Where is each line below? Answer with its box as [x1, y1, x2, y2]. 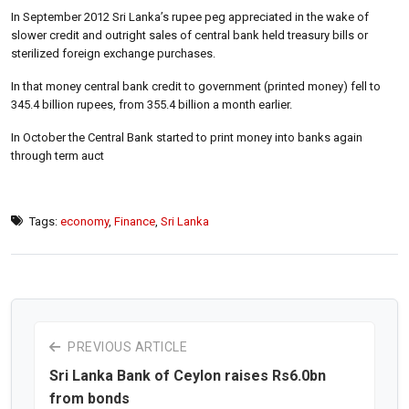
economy [60, 214, 109, 228]
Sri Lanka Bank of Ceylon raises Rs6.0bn [49, 366, 326, 384]
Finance [114, 214, 155, 228]
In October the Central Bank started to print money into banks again [11, 130, 362, 144]
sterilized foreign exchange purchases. [11, 46, 215, 60]
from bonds [49, 389, 130, 407]
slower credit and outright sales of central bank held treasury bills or [11, 27, 368, 42]
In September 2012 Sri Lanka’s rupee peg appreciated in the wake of [11, 9, 369, 24]
